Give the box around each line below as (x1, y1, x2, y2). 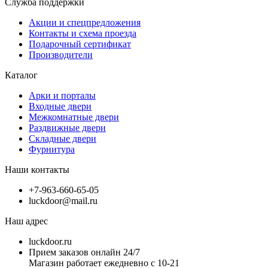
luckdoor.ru (29, 236, 72, 246)
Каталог (5, 69, 38, 80)
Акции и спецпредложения (29, 17, 141, 28)
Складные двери (29, 133, 96, 144)
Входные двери (29, 100, 92, 111)
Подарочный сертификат (29, 38, 131, 49)
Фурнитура (29, 144, 75, 154)
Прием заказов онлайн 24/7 (29, 246, 140, 257)
